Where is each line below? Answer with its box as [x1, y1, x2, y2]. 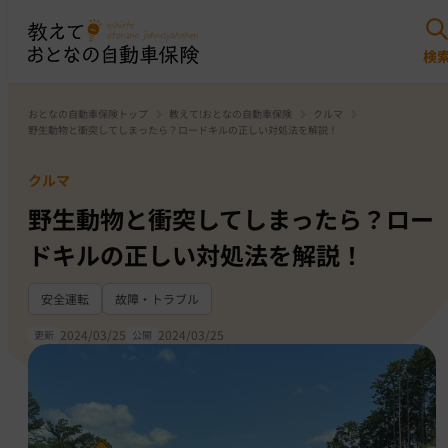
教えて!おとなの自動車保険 [169, 106, 292, 121]
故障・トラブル [115, 290, 199, 307]
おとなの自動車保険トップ [28, 106, 148, 121]
